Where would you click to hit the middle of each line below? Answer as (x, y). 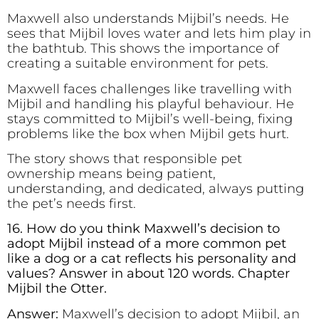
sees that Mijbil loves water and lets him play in (159, 34)
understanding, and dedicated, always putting (156, 188)
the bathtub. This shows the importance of (143, 49)
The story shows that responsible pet (125, 158)
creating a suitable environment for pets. (138, 64)
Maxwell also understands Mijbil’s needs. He (148, 19)
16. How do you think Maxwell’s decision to (143, 229)
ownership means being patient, (111, 173)
